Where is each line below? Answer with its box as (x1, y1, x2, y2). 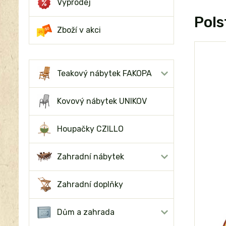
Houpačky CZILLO (57, 124, 124, 134)
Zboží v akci (57, 25, 101, 35)
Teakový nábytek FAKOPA (57, 69, 152, 78)
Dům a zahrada (57, 207, 115, 217)
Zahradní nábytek (57, 152, 124, 161)
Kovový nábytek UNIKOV (57, 96, 147, 106)
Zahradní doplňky (57, 180, 123, 189)
